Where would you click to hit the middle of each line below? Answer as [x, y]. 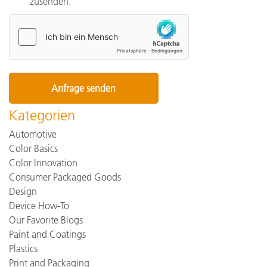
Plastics [23, 249]
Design [23, 192]
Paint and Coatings [47, 235]
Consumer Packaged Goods [65, 177]
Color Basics [33, 149]
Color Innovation [43, 163]
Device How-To [39, 206]
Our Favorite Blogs [46, 220]
